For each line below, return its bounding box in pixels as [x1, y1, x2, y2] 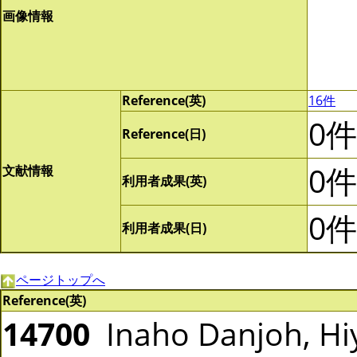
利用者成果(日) [122, 219, 206, 237]
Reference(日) [122, 125, 206, 143]
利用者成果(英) [122, 172, 206, 190]
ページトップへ [16, 271, 105, 288]
